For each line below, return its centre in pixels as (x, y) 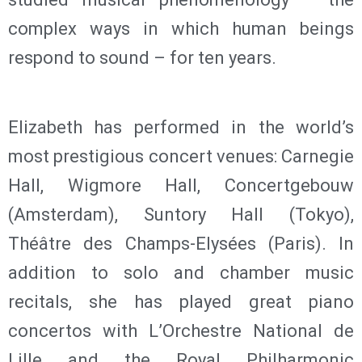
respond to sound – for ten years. (142, 57)
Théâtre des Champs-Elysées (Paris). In (181, 243)
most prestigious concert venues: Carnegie (181, 156)
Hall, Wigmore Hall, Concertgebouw (181, 185)
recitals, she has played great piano (181, 301)
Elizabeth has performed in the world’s (181, 127)
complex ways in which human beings (181, 28)
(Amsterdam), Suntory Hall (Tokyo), (181, 214)
